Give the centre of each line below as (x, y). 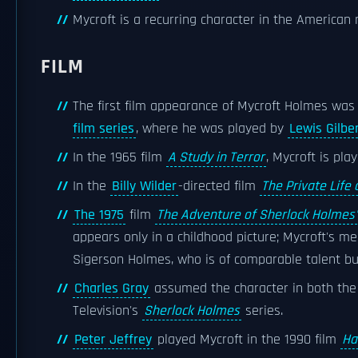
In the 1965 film (119, 157)
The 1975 (99, 215)
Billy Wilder (144, 186)
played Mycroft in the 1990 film (247, 340)
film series (103, 129)
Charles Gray (111, 288)
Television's (107, 311)
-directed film (219, 186)
